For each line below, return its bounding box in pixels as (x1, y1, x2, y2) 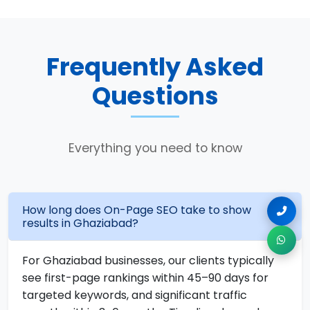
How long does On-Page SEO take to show (22, 202, 251, 218)
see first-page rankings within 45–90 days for (22, 270, 268, 286)
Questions (91, 79, 219, 113)
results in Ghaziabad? (22, 215, 138, 231)
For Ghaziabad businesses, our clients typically (22, 253, 274, 268)
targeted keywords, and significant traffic (22, 287, 247, 303)
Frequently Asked (46, 50, 264, 84)
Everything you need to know (68, 140, 242, 156)
